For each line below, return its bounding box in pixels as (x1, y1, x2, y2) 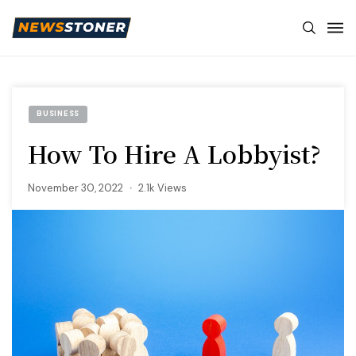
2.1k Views (138, 180, 187, 195)
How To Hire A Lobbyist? (28, 135, 321, 171)
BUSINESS (37, 109, 80, 118)
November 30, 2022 (28, 180, 123, 195)
